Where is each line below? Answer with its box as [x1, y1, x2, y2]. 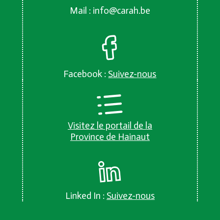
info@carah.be [92, 5, 150, 17]
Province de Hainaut [70, 131, 150, 143]
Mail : [69, 5, 93, 17]
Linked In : [65, 190, 107, 202]
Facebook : [63, 68, 109, 80]
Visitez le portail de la [67, 120, 152, 132]
